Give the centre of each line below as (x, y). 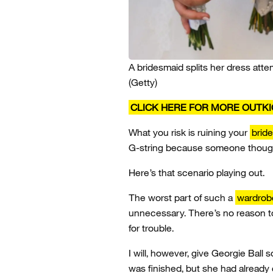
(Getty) (143, 82)
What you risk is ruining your (189, 132)
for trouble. (151, 228)
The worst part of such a (182, 197)
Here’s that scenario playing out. (197, 172)
